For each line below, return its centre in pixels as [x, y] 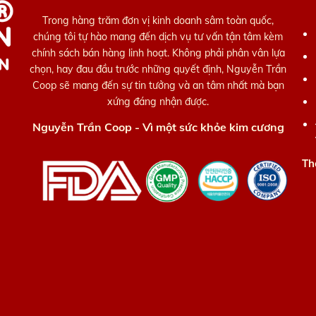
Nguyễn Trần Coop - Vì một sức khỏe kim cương [158, 127]
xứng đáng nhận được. [158, 102]
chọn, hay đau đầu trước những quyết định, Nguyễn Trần [158, 69]
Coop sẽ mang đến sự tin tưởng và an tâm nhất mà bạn [158, 86]
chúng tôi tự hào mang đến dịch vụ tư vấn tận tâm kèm [158, 37]
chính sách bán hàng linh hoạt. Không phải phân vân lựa [158, 53]
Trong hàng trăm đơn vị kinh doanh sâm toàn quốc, [158, 21]
